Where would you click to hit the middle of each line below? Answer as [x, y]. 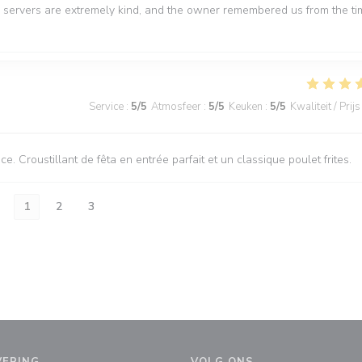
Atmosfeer [176, 107]
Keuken [246, 107]
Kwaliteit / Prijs [325, 107]
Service [106, 107]
